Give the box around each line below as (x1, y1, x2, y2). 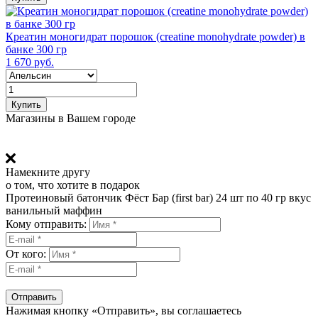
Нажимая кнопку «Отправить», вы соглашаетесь (6, 304, 241, 317)
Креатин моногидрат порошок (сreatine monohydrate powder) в (6, 30, 305, 43)
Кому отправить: (6, 217, 87, 230)
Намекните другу (6, 165, 90, 178)
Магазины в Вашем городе (6, 111, 136, 124)
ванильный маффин (6, 204, 102, 216)
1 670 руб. (6, 55, 54, 68)
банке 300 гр (6, 43, 67, 55)
